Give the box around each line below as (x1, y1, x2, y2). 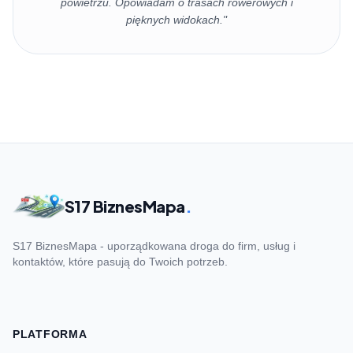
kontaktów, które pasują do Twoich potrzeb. (13, 255, 228, 269)
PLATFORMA (13, 328, 87, 341)
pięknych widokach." (126, 13, 227, 27)
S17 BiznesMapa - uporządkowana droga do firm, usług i (13, 240, 295, 253)
